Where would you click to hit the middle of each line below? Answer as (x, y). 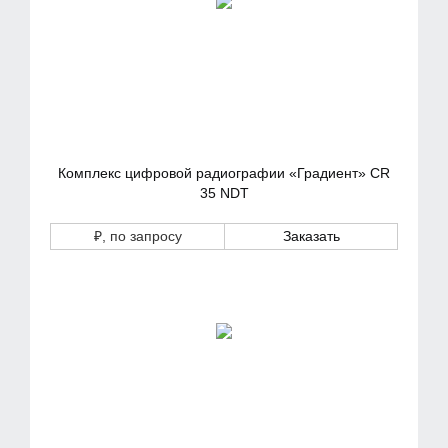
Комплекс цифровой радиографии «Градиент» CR (224, 173)
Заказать (311, 236)
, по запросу (141, 236)
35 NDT (224, 193)
